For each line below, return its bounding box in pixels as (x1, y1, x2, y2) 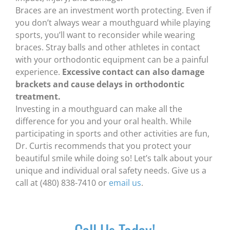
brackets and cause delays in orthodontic (15, 78, 184, 90)
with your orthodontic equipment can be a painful (15, 53, 208, 65)
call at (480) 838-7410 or (15, 177, 109, 188)
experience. (15, 66, 62, 78)
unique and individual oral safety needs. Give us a (15, 164, 206, 176)
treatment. (15, 90, 61, 102)
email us (109, 177, 141, 188)
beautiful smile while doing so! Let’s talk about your (15, 152, 213, 164)
